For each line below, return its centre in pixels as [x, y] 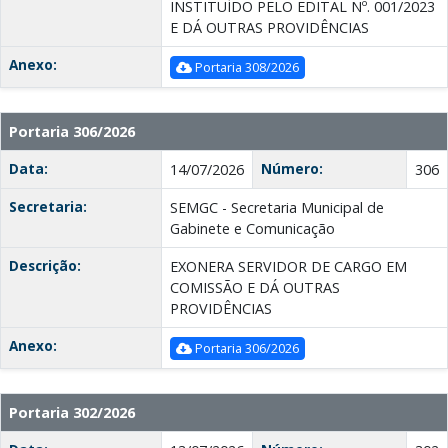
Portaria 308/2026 [245, 67]
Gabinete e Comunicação [252, 229]
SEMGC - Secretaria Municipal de [277, 208]
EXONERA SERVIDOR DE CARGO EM [288, 267]
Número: [292, 169]
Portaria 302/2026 [72, 413]
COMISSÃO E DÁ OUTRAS [255, 288]
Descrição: [45, 266]
